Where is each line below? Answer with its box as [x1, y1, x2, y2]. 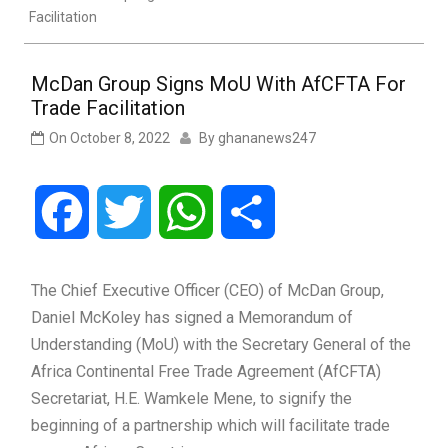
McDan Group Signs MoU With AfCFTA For [31, 72, 406, 97]
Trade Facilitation [31, 96, 185, 121]
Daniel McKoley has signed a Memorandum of [31, 308, 353, 328]
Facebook [89, 202, 158, 222]
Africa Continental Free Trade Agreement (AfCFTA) [31, 362, 381, 382]
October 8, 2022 [70, 130, 170, 147]
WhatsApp [213, 202, 285, 222]
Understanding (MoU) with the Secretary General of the [31, 335, 411, 355]
